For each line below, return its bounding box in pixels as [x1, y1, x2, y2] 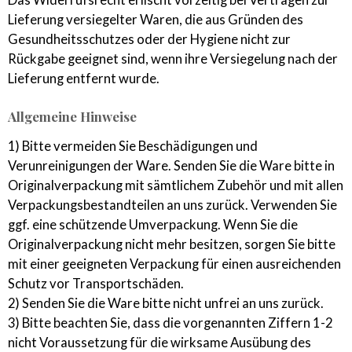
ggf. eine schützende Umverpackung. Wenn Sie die [8, 217, 298, 233]
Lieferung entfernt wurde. [8, 70, 159, 86]
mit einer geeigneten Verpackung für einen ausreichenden [8, 256, 341, 273]
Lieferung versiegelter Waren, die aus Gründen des [8, 11, 303, 27]
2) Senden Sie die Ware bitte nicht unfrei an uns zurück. [8, 295, 324, 312]
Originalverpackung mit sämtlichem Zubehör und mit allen [8, 178, 343, 194]
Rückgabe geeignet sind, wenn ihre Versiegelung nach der [8, 50, 338, 67]
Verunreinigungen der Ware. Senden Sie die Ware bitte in [8, 158, 335, 174]
